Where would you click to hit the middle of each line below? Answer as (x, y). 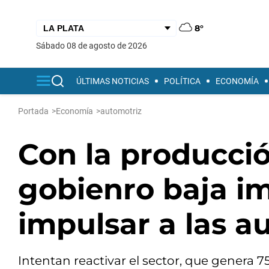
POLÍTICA (182, 81)
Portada (33, 111)
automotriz (121, 111)
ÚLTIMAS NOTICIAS (113, 81)
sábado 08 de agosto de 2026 (94, 45)
